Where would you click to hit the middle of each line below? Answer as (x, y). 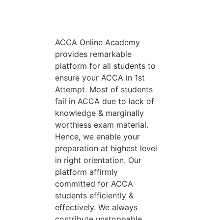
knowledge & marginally (99, 113)
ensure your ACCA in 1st (100, 77)
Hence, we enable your (97, 136)
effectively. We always (96, 207)
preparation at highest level (106, 148)
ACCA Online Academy (97, 42)
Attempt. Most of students (104, 89)
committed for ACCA (94, 183)
